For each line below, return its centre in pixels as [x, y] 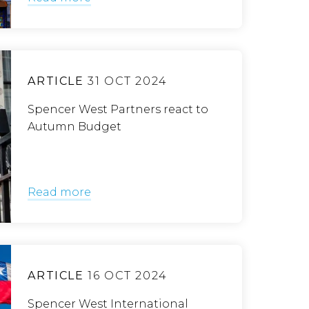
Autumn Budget [75, 127]
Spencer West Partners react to [118, 109]
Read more [60, 192]
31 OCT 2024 [126, 81]
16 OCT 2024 [126, 276]
